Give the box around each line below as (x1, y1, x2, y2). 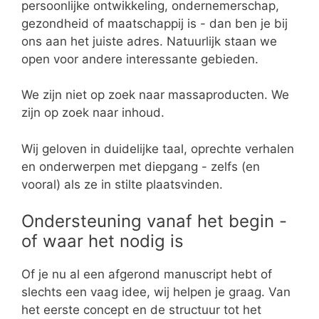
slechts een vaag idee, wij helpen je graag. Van (21, 285, 291, 300)
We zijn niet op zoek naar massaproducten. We (21, 88, 289, 103)
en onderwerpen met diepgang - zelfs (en (21, 159, 260, 174)
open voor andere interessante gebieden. (21, 51, 258, 66)
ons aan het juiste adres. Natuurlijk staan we (21, 33, 277, 48)
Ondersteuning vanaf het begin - (21, 211, 287, 232)
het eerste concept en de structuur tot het (21, 303, 261, 318)
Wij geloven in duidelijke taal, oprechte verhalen (21, 141, 294, 156)
